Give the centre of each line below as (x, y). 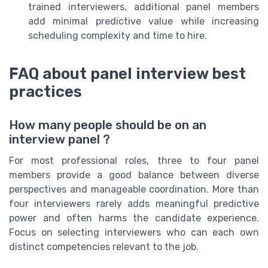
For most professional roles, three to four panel (134, 161)
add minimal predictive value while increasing (144, 22)
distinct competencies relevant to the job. (104, 247)
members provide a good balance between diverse (134, 175)
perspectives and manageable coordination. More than (134, 189)
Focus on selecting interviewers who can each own (134, 232)
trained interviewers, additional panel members (144, 7)
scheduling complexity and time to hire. (118, 36)
